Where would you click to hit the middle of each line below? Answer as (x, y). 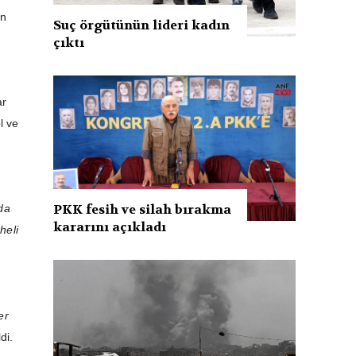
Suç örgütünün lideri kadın (142, 25)
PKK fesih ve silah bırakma (143, 209)
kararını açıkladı (110, 226)
